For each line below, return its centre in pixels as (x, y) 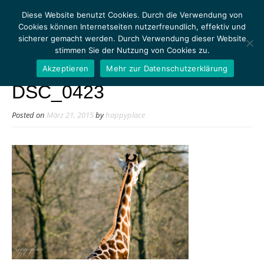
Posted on (29, 115)
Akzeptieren (65, 68)
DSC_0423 (58, 92)
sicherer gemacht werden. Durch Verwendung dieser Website (132, 38)
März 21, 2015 (70, 115)
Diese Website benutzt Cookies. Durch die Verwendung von (132, 15)
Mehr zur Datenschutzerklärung (167, 68)
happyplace (125, 115)
